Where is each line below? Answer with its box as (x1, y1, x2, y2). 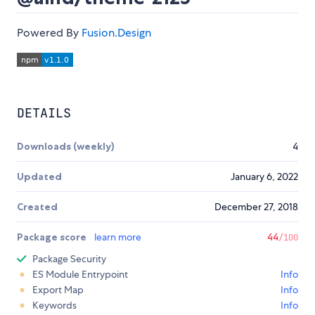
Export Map (32, 283, 84, 297)
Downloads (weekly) (17, 140, 115, 153)
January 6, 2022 (231, 170, 298, 184)
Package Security (32, 252, 106, 266)
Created (17, 200, 58, 214)
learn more (94, 231, 141, 244)
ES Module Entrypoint (32, 268, 128, 281)
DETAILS (17, 105, 71, 122)
